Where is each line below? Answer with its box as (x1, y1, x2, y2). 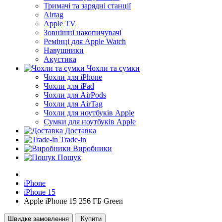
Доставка (65, 126, 96, 135)
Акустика (44, 55, 76, 63)
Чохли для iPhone (44, 73, 102, 81)
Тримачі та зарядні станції (44, 1, 131, 10)
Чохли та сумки (87, 64, 140, 72)
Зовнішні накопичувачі (44, 28, 121, 37)
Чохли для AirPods (44, 91, 106, 99)
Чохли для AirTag (44, 100, 103, 108)
